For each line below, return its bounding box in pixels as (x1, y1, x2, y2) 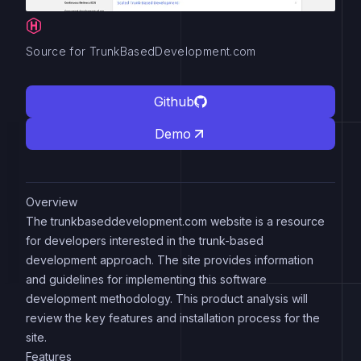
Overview (26, 194, 77, 209)
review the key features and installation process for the (26, 310, 320, 325)
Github (154, 93, 194, 110)
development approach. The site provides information (26, 252, 313, 267)
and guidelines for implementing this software (26, 272, 267, 286)
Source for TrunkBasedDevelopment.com (26, 44, 256, 58)
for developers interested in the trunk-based (26, 233, 263, 247)
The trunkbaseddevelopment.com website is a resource (26, 214, 325, 228)
